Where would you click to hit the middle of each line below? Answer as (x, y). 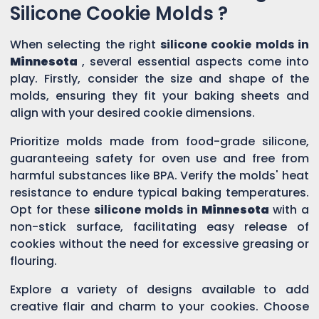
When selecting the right (83, 44)
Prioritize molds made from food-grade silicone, (159, 141)
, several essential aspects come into (196, 61)
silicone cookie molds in (233, 44)
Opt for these (52, 209)
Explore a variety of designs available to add (159, 289)
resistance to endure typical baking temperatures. (159, 192)
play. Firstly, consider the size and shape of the (159, 78)
